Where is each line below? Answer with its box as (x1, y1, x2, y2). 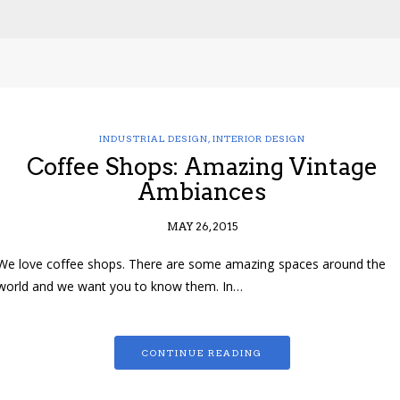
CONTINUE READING (141, 347, 262, 359)
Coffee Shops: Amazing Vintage (26, 153, 378, 181)
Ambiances (137, 178, 266, 206)
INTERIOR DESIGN (212, 133, 305, 145)
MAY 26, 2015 (166, 220, 237, 234)
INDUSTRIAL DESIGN (98, 133, 208, 145)
